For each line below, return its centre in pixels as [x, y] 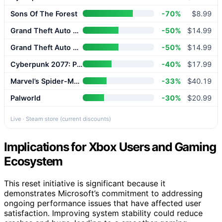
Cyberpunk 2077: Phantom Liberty [80, 64]
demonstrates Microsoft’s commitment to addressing [103, 193]
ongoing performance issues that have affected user [103, 203]
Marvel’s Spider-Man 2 [77, 81]
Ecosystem [33, 161]
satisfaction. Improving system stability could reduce [103, 213]
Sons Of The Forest [44, 13]
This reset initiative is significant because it [85, 183]
